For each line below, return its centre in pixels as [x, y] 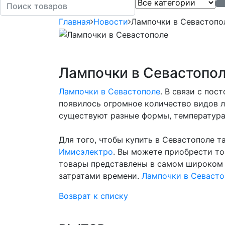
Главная [75, 22]
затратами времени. [100, 176]
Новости [111, 22]
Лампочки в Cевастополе [109, 91]
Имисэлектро [86, 151]
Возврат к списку [93, 196]
